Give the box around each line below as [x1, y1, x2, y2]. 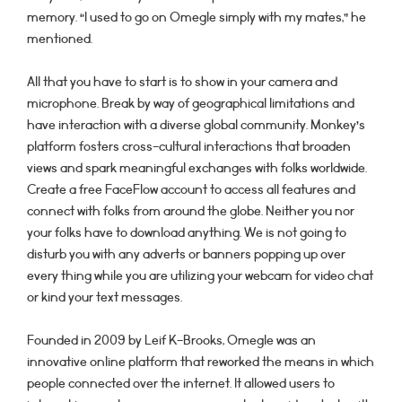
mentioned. [27, 30, 92, 48]
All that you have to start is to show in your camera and [27, 73, 337, 92]
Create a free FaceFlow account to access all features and [27, 180, 355, 199]
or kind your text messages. [27, 288, 182, 307]
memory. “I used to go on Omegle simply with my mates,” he [27, 8, 366, 27]
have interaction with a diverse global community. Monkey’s [27, 116, 365, 135]
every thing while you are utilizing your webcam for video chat [27, 267, 373, 285]
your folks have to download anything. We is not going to [27, 223, 346, 242]
